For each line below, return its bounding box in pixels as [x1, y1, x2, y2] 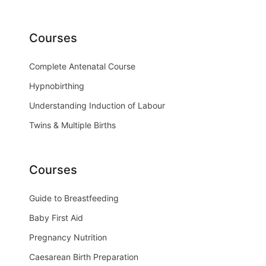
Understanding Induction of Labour [29, 100, 165, 111]
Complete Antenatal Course [29, 61, 135, 72]
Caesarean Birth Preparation [29, 252, 138, 262]
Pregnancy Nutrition [29, 232, 107, 243]
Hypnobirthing [29, 81, 84, 91]
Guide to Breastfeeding [29, 193, 119, 204]
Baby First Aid [29, 213, 83, 223]
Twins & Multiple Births [29, 120, 116, 131]
